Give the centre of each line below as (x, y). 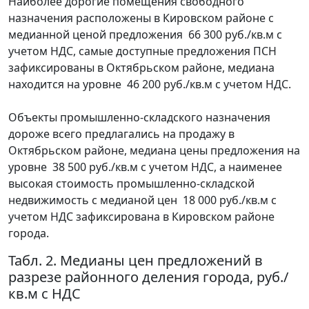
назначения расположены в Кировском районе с (141, 18)
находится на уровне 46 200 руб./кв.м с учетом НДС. (150, 84)
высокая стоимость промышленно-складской (131, 183)
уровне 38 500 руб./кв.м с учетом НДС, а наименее (145, 167)
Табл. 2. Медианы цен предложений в (136, 260)
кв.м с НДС (44, 293)
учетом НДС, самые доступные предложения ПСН (142, 51)
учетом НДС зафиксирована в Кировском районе (141, 216)
